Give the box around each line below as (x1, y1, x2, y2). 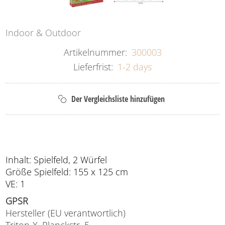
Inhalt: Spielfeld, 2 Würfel (6, 153, 107, 166)
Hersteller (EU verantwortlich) (6, 206, 126, 219)
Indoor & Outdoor (6, 26, 81, 39)
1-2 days (118, 60, 152, 73)
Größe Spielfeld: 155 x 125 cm (6, 165, 129, 178)
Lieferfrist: (73, 60, 113, 73)
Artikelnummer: (63, 46, 127, 58)
